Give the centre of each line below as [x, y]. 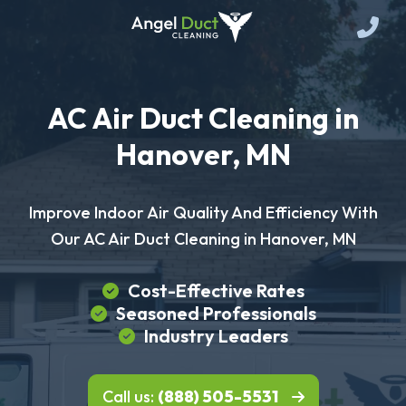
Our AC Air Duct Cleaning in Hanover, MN [203, 239]
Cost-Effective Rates [216, 290]
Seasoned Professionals [216, 313]
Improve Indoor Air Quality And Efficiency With [203, 213]
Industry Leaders [216, 336]
